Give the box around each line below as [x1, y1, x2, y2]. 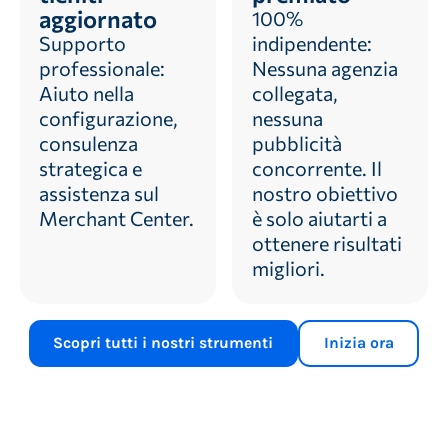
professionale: [39, 55, 166, 80]
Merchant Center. [39, 205, 195, 230]
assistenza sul [39, 180, 160, 205]
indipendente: [251, 30, 372, 55]
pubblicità [251, 130, 342, 155]
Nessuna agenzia [251, 55, 398, 80]
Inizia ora [323, 334, 394, 353]
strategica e [39, 155, 143, 180]
